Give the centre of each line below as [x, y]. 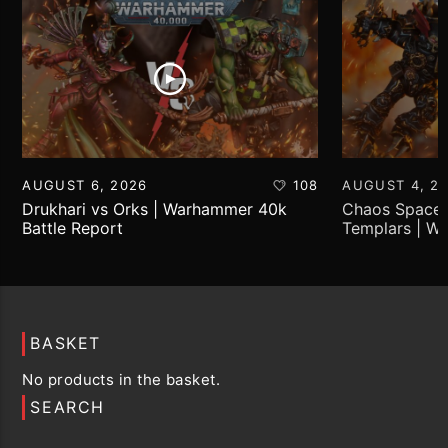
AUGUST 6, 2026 [85, 184]
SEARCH [68, 406]
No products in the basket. [121, 379]
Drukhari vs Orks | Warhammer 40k [155, 208]
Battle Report [73, 227]
